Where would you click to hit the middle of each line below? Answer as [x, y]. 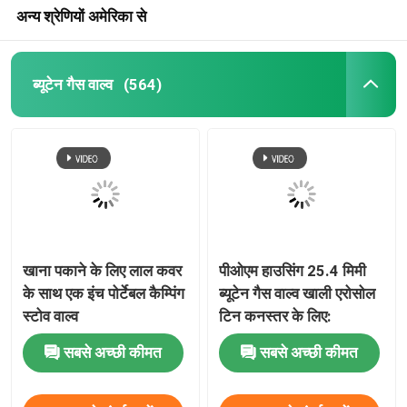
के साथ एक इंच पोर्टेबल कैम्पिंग [104, 293]
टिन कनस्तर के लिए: [275, 316]
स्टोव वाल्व [51, 316]
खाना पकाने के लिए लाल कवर [103, 270]
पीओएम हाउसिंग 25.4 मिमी [293, 270]
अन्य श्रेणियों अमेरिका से [81, 16]
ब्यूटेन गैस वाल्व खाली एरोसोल [298, 293]
